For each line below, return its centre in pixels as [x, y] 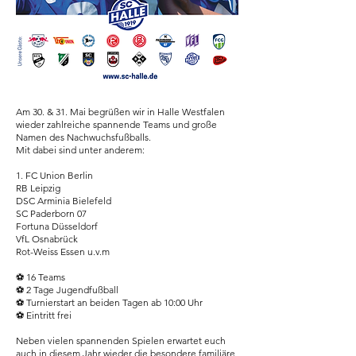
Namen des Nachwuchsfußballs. [83, 137]
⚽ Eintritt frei [44, 315]
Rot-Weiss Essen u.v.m [63, 252]
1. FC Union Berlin [54, 175]
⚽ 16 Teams [41, 277]
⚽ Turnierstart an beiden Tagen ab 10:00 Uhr [109, 302]
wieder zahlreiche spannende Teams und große [116, 124]
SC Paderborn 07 [51, 213]
